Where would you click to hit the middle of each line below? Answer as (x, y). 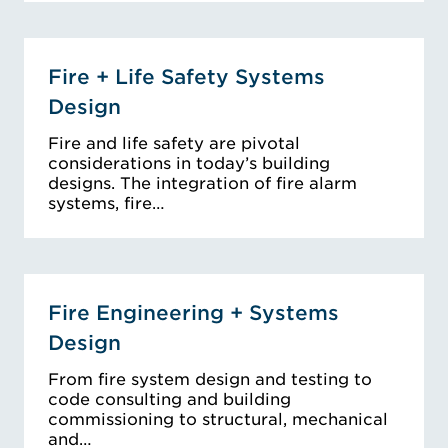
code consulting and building (169, 400)
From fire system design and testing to (210, 380)
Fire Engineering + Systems (193, 313)
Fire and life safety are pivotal (174, 144)
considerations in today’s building (189, 164)
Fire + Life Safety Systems (186, 77)
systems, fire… (106, 204)
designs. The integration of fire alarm (202, 184)
